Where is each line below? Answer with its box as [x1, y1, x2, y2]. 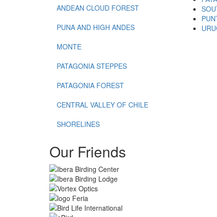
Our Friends [49, 141, 126, 162]
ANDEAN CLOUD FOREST [57, 3, 139, 13]
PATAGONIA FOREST [57, 80, 124, 90]
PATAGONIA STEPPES [57, 61, 127, 71]
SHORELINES [57, 119, 100, 129]
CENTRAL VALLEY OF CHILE [57, 100, 148, 109]
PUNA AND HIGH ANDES [57, 22, 135, 32]
